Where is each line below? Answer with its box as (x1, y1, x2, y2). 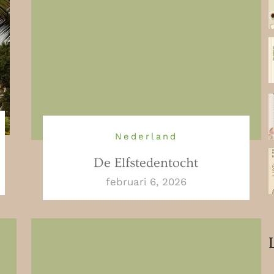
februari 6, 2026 (105, 175, 187, 188)
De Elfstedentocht (94, 155, 199, 171)
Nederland (115, 130, 177, 142)
